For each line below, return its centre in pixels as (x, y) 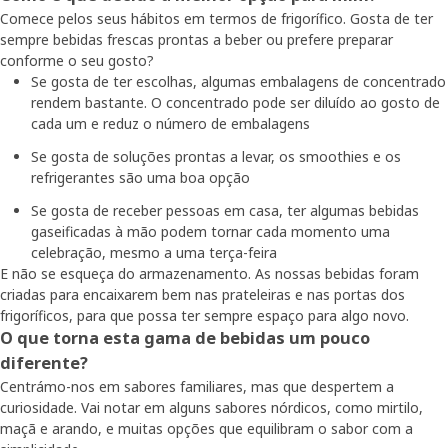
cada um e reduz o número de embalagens (170, 124)
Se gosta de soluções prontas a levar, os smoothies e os (216, 157)
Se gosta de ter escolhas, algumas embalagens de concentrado (238, 82)
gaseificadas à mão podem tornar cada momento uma (210, 232)
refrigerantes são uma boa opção (140, 178)
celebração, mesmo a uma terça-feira (154, 253)
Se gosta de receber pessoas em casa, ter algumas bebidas (225, 211)
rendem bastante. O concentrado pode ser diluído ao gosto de (235, 103)
